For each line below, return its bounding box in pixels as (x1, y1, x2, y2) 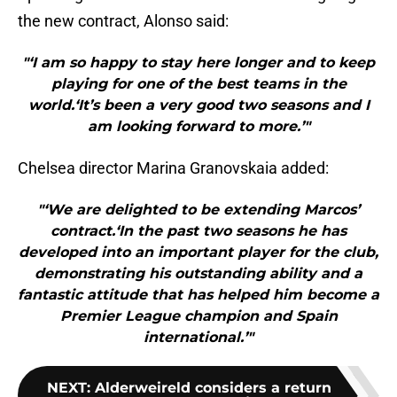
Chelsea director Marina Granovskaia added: (18, 159, 329, 178)
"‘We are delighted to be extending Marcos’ (37, 201, 360, 219)
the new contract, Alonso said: (18, 12, 229, 31)
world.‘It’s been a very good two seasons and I (27, 97, 370, 114)
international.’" (144, 329, 253, 346)
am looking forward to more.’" (87, 118, 310, 136)
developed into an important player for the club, (19, 244, 378, 261)
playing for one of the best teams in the (51, 75, 346, 93)
